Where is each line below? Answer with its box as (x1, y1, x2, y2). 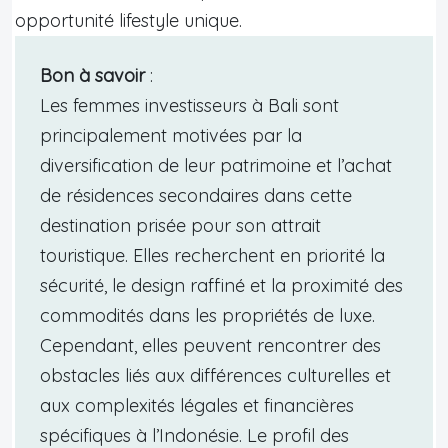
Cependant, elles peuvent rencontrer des (40, 333, 381, 357)
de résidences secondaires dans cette (40, 183, 352, 207)
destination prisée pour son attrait (40, 213, 321, 237)
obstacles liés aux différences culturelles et (40, 363, 391, 387)
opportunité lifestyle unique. (15, 8, 242, 32)
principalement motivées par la (40, 123, 302, 147)
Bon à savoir (40, 63, 145, 87)
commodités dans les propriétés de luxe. (40, 303, 375, 327)
